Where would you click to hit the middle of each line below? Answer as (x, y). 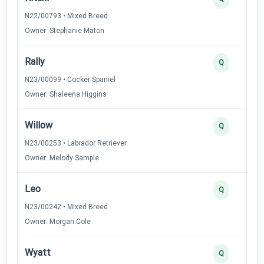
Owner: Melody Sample (62, 158)
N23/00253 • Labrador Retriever (76, 143)
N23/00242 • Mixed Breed (66, 207)
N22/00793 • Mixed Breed (66, 16)
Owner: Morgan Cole (58, 221)
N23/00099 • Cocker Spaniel (70, 79)
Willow (39, 125)
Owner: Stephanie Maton (65, 30)
